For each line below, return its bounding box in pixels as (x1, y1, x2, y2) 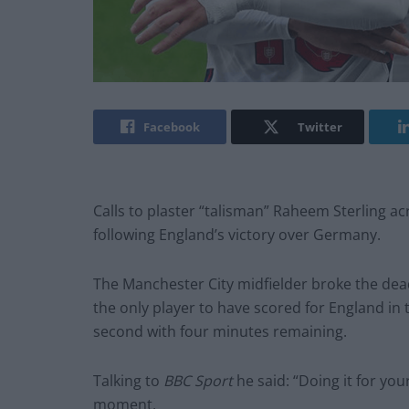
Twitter (297, 119, 342, 136)
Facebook (142, 119, 200, 136)
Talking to (93, 371, 163, 392)
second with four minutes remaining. (93, 321, 347, 342)
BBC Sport (163, 371, 236, 392)
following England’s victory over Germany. (93, 225, 381, 246)
